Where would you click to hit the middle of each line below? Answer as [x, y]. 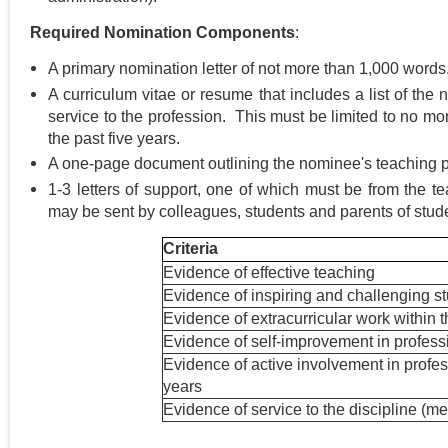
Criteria [190, 248]
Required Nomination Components [162, 33]
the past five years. [114, 138]
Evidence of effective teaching [269, 272]
